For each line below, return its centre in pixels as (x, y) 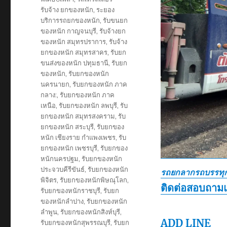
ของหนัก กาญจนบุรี (69, 31)
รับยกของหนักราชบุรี (71, 190)
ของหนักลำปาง (62, 201)
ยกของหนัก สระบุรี (67, 126)
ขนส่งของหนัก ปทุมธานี (75, 63)
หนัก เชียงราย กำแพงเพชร (78, 137)
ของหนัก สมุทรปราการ (73, 41)
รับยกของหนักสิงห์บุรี (90, 212)
